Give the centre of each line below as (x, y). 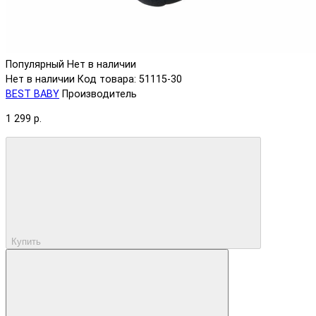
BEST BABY (32, 94)
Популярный (35, 64)
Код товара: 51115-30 (130, 79)
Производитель (99, 94)
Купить (26, 241)
